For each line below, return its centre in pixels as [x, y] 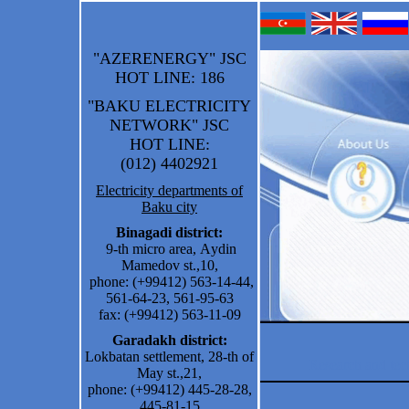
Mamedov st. [158, 265]
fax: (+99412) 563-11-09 [169, 315]
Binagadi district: [169, 232]
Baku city [169, 207]
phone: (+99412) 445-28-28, [169, 389]
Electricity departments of [169, 190]
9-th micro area [147, 249]
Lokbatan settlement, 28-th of [169, 357]
